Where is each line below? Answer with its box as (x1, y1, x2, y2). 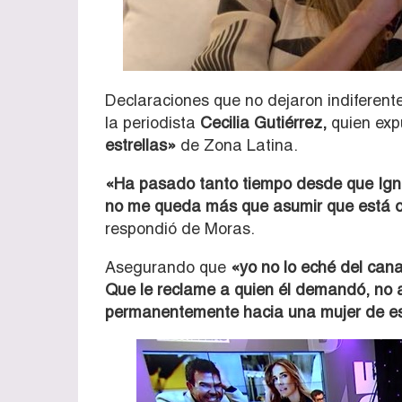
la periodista (105, 112, 200, 132)
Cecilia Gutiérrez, (200, 112, 327, 132)
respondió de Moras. (105, 218, 255, 238)
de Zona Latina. (176, 135, 298, 154)
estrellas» (105, 135, 176, 154)
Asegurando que (105, 257, 231, 276)
